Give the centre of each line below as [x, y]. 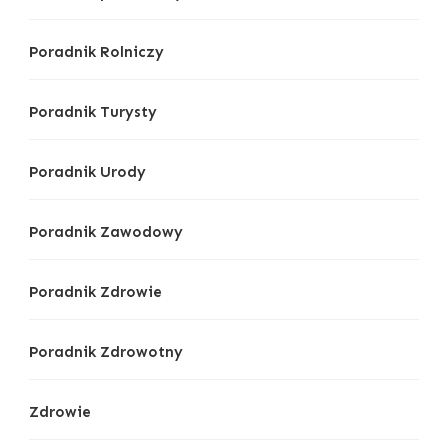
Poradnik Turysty [93, 112]
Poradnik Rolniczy [96, 52]
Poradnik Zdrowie [95, 292]
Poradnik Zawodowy [106, 232]
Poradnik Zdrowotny [106, 352]
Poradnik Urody [87, 172]
